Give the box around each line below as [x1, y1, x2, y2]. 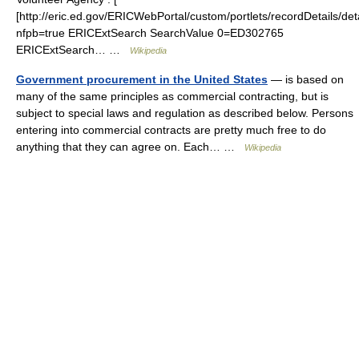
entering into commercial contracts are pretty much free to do [16, 123, 326, 136]
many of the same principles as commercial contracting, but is [16, 89, 329, 103]
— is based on [268, 72, 344, 86]
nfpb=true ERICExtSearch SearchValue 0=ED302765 [16, 26, 284, 39]
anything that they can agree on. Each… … [16, 139, 244, 153]
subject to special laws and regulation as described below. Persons [16, 106, 353, 119]
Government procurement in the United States [16, 72, 268, 86]
